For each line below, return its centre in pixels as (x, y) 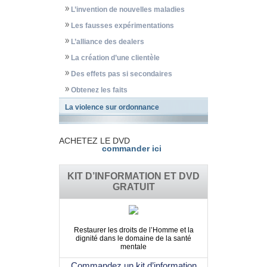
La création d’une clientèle (115, 58)
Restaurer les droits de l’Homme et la (133, 230)
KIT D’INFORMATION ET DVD (133, 176)
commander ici (132, 149)
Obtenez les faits (99, 90)
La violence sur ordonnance (112, 108)
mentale (133, 247)
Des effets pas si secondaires (122, 74)
